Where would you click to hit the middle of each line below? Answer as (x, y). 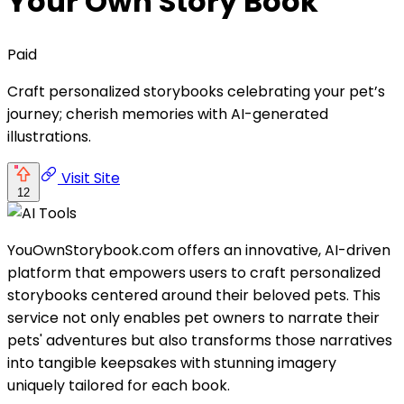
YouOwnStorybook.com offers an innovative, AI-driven (199, 250)
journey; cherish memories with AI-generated (168, 114)
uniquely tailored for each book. (119, 385)
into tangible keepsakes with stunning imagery (172, 363)
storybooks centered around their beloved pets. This (194, 295)
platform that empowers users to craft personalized (194, 272)
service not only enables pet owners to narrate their (193, 317)
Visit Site (89, 178)
